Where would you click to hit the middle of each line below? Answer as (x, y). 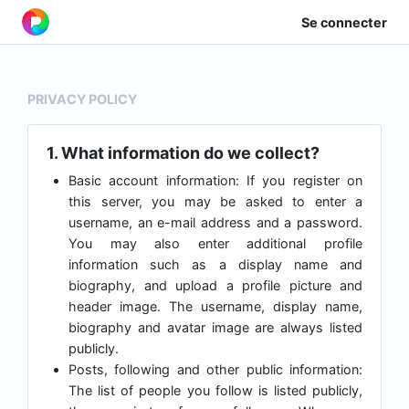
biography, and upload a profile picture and (215, 286)
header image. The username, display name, (215, 307)
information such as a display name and (215, 265)
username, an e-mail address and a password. (215, 223)
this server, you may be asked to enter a (215, 202)
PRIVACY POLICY (82, 100)
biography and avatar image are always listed (215, 328)
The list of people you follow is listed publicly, (215, 391)
